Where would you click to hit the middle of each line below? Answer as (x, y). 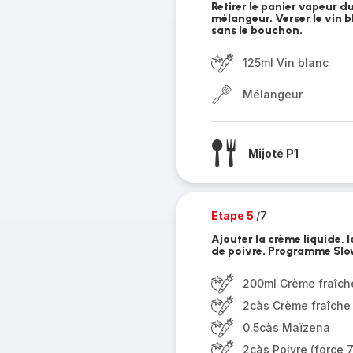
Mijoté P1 (273, 153)
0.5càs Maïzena (286, 327)
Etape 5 (233, 216)
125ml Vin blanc (285, 63)
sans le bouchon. (256, 30)
